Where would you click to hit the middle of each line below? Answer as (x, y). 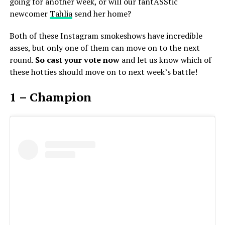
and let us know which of (165, 60)
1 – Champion (50, 97)
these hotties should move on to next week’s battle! (103, 72)
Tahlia (61, 14)
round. (22, 60)
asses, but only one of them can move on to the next (104, 48)
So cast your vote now (77, 60)
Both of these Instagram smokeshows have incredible (106, 36)
